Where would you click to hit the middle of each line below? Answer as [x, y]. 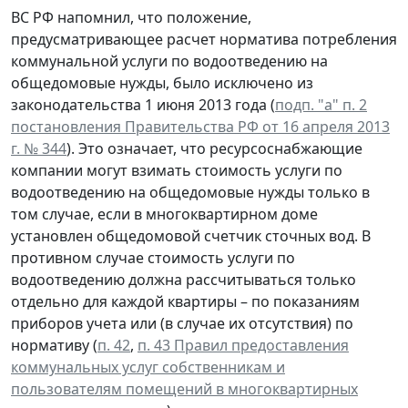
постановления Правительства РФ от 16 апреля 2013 [200, 127]
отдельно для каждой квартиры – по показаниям [185, 302]
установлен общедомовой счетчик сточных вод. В [191, 236]
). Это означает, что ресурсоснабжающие [214, 149]
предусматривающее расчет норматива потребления [204, 40]
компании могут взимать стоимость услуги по [177, 171]
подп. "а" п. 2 [321, 105]
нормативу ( [54, 346]
